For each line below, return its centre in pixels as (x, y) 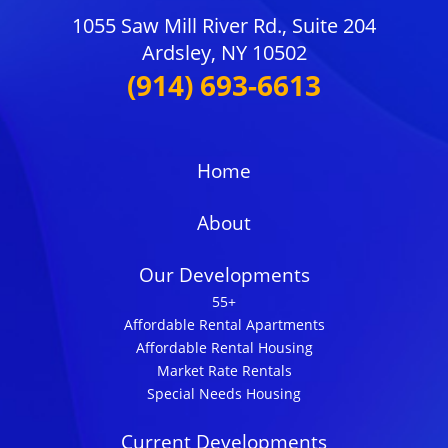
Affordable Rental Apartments (224, 325)
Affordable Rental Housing (224, 348)
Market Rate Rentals (224, 371)
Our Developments (224, 275)
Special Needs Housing (224, 394)
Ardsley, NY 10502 (224, 53)
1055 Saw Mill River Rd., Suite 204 (224, 26)
